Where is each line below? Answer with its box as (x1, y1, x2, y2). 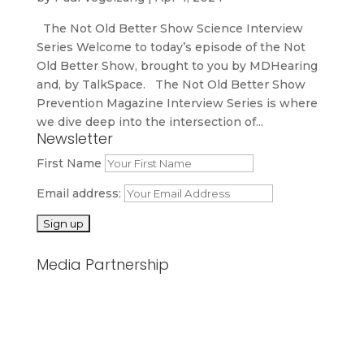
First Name (36, 155, 102, 171)
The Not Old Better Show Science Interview (36, 20, 303, 36)
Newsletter (36, 128, 113, 149)
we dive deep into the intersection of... (36, 114, 263, 129)
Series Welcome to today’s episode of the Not (36, 39, 305, 54)
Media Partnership (36, 253, 169, 275)
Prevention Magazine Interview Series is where (36, 95, 318, 110)
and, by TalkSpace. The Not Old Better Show (36, 76, 305, 92)
